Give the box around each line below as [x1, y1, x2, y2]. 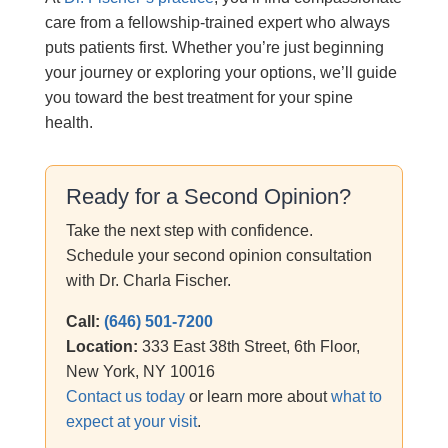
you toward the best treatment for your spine [44, 89, 353, 106]
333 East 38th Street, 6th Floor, [137, 338, 360, 355]
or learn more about [184, 388, 331, 405]
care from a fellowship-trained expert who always [44, 14, 390, 31]
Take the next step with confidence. [65, 222, 313, 239]
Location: [65, 338, 138, 355]
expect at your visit [65, 413, 197, 430]
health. [44, 114, 93, 131]
